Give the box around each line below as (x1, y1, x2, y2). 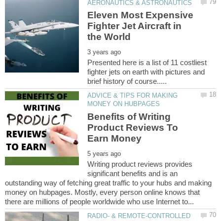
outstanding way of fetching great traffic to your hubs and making (5, 178, 212, 187)
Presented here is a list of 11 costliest (87, 58, 207, 67)
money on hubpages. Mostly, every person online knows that (5, 187, 200, 196)
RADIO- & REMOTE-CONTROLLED (87, 212, 191, 220)
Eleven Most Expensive (87, 10, 194, 21)
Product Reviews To (87, 122, 179, 133)
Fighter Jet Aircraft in (87, 21, 182, 32)
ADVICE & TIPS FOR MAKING (87, 92, 178, 100)
